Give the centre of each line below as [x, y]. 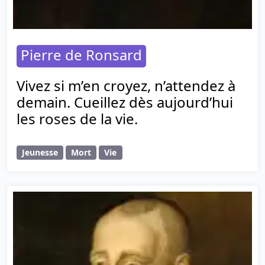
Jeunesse [40, 153]
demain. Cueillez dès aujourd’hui [125, 102]
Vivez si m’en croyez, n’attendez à [126, 86]
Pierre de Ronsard [81, 55]
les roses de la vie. [77, 119]
